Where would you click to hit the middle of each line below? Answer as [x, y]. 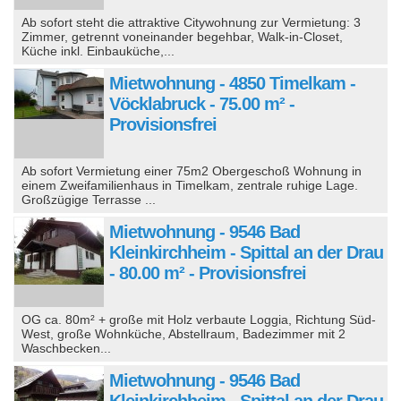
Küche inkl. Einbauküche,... [98, 51]
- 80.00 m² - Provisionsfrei [208, 273]
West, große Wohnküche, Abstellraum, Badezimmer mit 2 [184, 333]
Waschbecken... [67, 348]
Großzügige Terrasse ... [89, 199]
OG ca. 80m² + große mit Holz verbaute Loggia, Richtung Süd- [199, 319]
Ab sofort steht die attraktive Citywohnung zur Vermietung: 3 [192, 22]
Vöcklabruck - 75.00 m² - [202, 103]
